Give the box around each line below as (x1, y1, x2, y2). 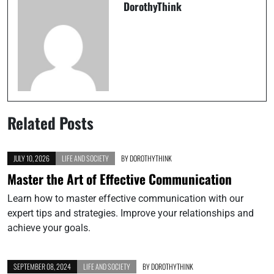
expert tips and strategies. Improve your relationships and (7, 207, 254, 219)
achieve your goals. (7, 221, 91, 234)
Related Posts (7, 111, 94, 134)
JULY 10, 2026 (13, 152, 50, 163)
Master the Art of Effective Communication (7, 169, 232, 188)
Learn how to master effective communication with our (7, 192, 243, 204)
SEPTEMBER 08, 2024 (13, 261, 71, 272)
